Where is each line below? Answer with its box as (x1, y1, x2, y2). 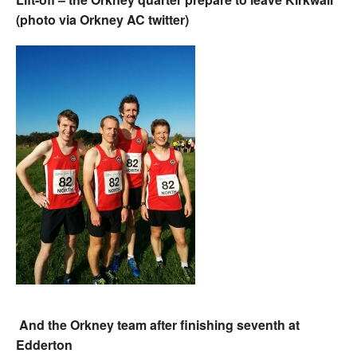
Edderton (16, 335, 73, 354)
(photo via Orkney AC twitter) (16, 10, 189, 29)
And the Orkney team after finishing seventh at (16, 315, 300, 334)
